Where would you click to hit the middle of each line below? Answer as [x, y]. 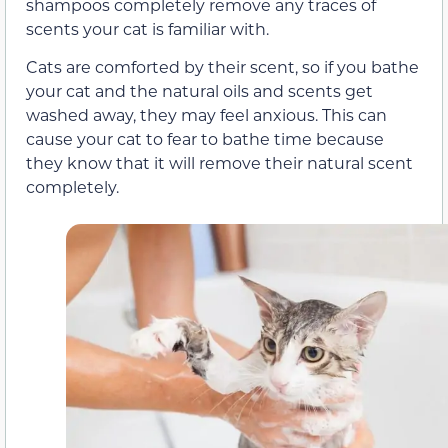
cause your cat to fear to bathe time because [205, 139]
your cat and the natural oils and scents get [199, 91]
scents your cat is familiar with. [147, 28]
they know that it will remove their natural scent [219, 163]
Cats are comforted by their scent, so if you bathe [222, 67]
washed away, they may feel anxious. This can [206, 115]
